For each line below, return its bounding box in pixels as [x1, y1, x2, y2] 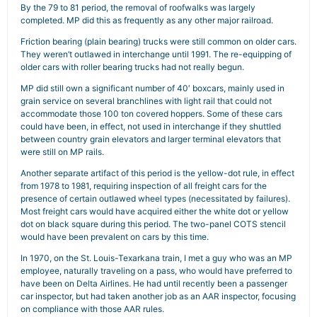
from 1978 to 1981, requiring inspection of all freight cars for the [21, 180, 267, 191]
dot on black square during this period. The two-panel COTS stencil [21, 219, 286, 229]
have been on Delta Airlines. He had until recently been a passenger [21, 278, 287, 289]
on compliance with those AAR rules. [21, 304, 164, 314]
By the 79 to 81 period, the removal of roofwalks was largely [21, 2, 255, 13]
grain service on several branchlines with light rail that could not [21, 96, 272, 106]
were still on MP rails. [21, 146, 104, 157]
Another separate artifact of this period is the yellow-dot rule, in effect [21, 168, 294, 178]
